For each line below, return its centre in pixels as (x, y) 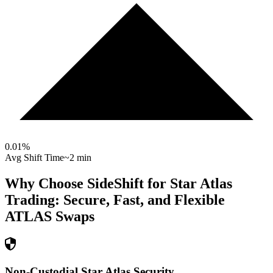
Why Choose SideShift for (87, 184)
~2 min (78, 158)
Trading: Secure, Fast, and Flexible (115, 200)
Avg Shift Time (34, 158)
